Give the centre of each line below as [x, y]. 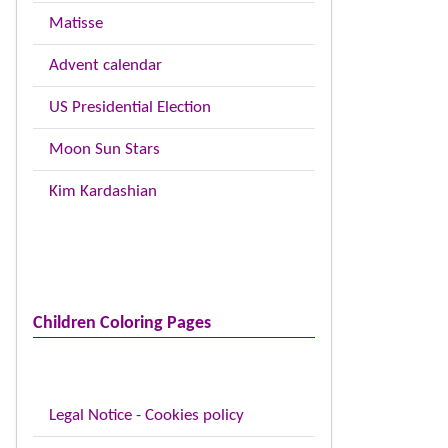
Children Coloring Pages [122, 323]
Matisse [76, 23]
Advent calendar [105, 65]
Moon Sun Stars [104, 149]
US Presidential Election [130, 107]
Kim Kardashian [103, 191]
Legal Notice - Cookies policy [146, 415]
